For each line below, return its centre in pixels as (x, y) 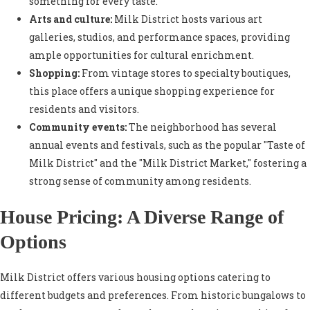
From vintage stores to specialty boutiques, (185, 73)
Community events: (78, 127)
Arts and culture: (71, 19)
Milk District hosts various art (187, 19)
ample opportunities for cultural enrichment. (142, 55)
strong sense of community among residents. (140, 181)
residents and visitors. (84, 109)
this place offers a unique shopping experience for (152, 91)
